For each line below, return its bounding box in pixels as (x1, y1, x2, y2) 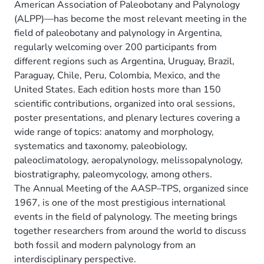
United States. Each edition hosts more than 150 (14, 82, 221, 96)
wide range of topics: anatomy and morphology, (14, 125, 214, 138)
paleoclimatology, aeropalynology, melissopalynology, (14, 153, 243, 167)
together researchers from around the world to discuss (14, 224, 246, 237)
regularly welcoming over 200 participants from (14, 40, 217, 54)
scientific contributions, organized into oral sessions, (14, 97, 235, 110)
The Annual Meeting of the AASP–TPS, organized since (14, 181, 249, 195)
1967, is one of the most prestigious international (14, 196, 226, 209)
